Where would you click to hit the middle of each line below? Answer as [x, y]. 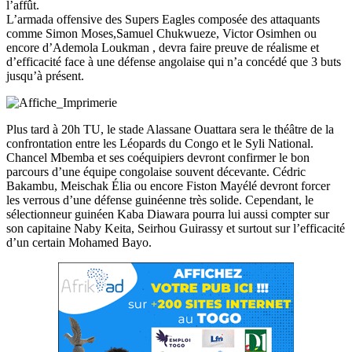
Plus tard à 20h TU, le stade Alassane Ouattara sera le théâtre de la [170, 129]
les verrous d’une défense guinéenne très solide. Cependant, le [160, 200]
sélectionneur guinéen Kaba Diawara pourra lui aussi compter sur [168, 214]
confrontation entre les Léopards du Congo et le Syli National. [160, 143]
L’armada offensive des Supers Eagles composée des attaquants [163, 19]
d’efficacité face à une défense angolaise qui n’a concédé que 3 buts [174, 61]
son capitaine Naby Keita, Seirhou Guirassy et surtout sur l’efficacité [176, 228]
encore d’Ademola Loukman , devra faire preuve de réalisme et [163, 47]
